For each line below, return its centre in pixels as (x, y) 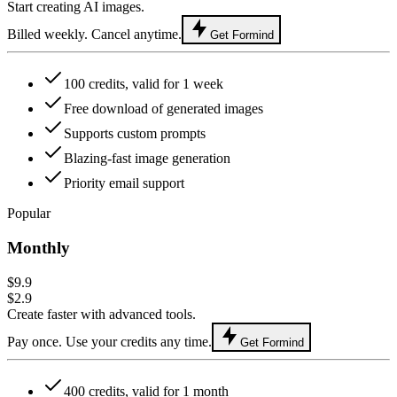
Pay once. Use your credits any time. (109, 341)
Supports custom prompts (135, 134)
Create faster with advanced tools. (101, 314)
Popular (29, 214)
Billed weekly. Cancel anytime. (94, 35)
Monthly (39, 247)
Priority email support (124, 183)
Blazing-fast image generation (147, 159)
